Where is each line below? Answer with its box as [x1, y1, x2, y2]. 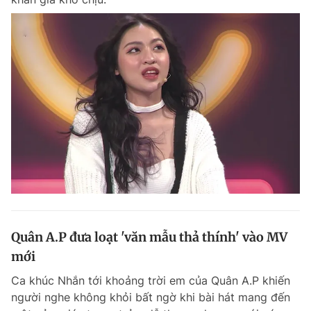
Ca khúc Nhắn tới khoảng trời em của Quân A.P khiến [11, 273, 290, 287]
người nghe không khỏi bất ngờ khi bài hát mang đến [11, 289, 290, 304]
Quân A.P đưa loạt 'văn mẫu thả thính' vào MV [11, 228, 287, 245]
